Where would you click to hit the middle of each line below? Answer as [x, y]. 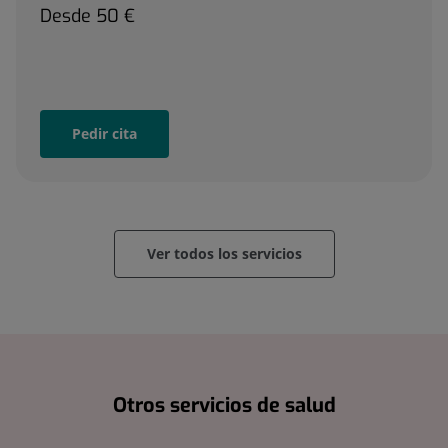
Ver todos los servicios [224, 254]
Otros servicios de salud [224, 406]
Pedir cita [104, 134]
